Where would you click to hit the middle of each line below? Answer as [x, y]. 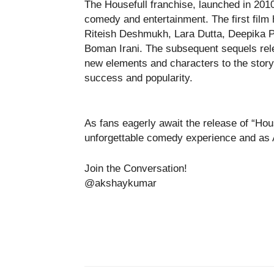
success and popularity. [139, 78]
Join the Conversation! [136, 168]
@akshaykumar [120, 183]
